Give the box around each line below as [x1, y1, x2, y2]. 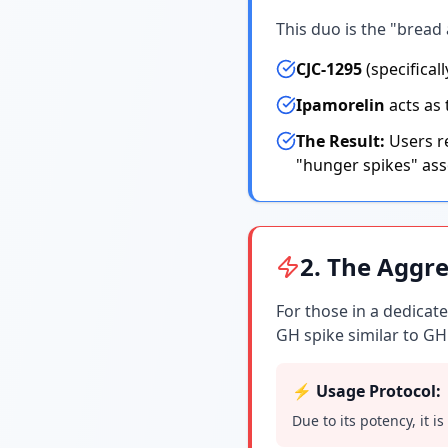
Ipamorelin [296, 94, 385, 116]
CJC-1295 [296, 58, 362, 80]
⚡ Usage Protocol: [292, 380, 441, 402]
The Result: [296, 130, 385, 152]
